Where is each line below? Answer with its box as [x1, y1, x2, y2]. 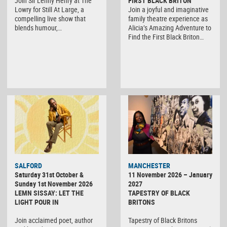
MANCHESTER [128, 161, 170, 171]
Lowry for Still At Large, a [15, 5, 84, 15]
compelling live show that [15, 14, 86, 24]
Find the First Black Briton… [128, 32, 204, 42]
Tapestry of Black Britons [128, 215, 197, 225]
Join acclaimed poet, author [15, 215, 93, 225]
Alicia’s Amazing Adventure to [128, 23, 211, 33]
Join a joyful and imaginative [128, 5, 209, 15]
